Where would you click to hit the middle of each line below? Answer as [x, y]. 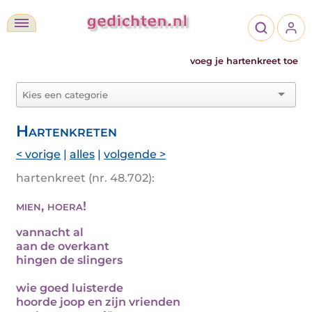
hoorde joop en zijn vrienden [98, 302]
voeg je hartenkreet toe [244, 61]
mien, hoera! [51, 206]
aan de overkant [63, 246]
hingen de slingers [69, 260]
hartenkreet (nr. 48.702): [85, 178]
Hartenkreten [67, 131]
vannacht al [50, 232]
